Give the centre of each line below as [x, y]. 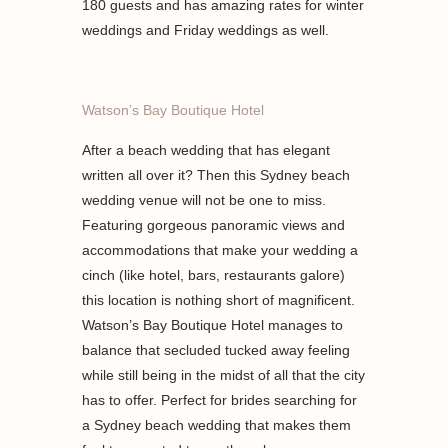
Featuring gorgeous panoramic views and [214, 225]
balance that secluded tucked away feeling [216, 350]
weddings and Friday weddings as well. [206, 30]
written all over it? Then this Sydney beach [216, 175]
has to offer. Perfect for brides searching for [220, 400]
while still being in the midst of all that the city [224, 375]
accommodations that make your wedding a [220, 250]
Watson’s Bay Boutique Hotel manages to [213, 325]
